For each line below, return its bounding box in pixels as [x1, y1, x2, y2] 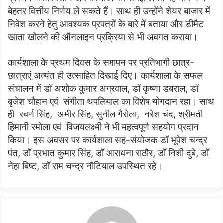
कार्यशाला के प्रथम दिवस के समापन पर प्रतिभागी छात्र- [8, 57, 194, 69]
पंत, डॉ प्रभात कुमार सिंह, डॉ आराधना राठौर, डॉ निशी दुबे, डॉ [8, 147, 209, 159]
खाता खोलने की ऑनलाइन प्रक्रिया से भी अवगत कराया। [8, 31, 198, 43]
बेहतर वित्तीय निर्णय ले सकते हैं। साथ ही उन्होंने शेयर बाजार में [8, 5, 210, 17]
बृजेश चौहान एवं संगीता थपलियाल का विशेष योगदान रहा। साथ [8, 96, 214, 108]
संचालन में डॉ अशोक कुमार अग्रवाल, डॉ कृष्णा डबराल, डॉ [8, 83, 198, 95]
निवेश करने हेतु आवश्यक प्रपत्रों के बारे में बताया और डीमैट [8, 18, 204, 30]
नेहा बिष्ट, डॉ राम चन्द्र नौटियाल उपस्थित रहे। [8, 160, 163, 172]
